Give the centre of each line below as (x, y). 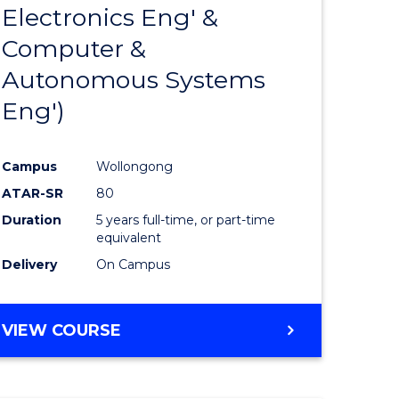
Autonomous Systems (134, 80)
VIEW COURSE (62, 331)
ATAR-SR (33, 194)
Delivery (30, 265)
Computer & (74, 49)
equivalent (129, 238)
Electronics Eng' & (110, 17)
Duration (32, 220)
